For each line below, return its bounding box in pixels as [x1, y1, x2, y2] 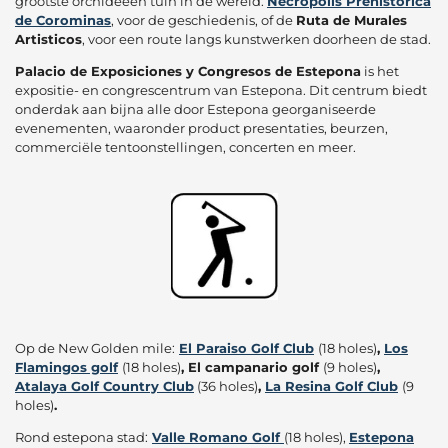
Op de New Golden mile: [15, 340, 175, 357]
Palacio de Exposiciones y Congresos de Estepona [15, 62, 361, 79]
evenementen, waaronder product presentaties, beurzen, [15, 119, 388, 136]
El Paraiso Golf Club [179, 340, 314, 357]
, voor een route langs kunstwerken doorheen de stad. [82, 30, 431, 47]
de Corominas [15, 11, 111, 28]
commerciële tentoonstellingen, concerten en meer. [15, 138, 356, 155]
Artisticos [15, 30, 82, 47]
